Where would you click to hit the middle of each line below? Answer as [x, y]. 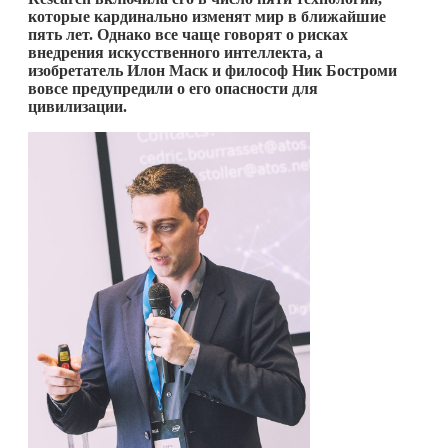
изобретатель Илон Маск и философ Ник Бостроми [212, 70]
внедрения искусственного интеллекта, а [175, 52]
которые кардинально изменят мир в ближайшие [207, 16]
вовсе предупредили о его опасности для [173, 88]
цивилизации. [79, 106]
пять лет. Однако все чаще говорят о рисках [188, 34]
